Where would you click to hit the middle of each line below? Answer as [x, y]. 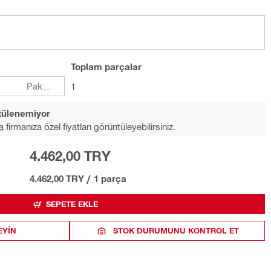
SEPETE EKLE [72, 204]
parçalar [122, 67]
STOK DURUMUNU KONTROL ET [176, 230]
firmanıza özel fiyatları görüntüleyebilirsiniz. [90, 126]
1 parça [110, 178]
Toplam [87, 67]
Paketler [47, 86]
